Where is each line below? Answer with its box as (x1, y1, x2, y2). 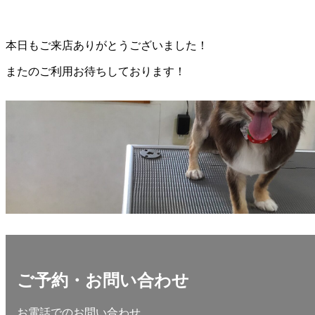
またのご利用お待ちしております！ (6, 65, 186, 78)
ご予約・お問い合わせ (17, 271, 189, 290)
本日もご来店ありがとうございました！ (6, 39, 208, 52)
